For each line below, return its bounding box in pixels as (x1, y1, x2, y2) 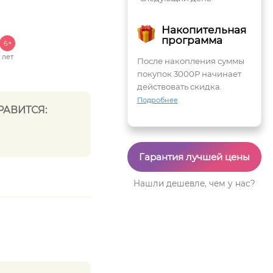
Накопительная (161, 24, 246, 36)
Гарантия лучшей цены (138, 151, 250, 163)
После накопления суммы (136, 56, 244, 66)
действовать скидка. (136, 82, 222, 91)
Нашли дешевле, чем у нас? (133, 179, 255, 189)
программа (161, 34, 222, 46)
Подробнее (136, 96, 178, 104)
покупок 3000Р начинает (136, 69, 241, 79)
